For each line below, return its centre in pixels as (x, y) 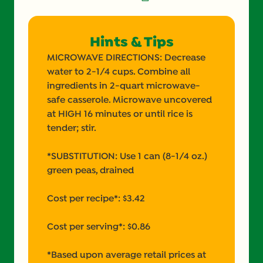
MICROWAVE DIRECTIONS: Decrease (126, 58)
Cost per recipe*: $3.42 (96, 199)
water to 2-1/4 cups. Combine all (119, 73)
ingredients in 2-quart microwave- (124, 87)
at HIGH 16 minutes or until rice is (120, 115)
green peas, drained (90, 171)
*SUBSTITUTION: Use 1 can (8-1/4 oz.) (127, 157)
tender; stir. (72, 129)
